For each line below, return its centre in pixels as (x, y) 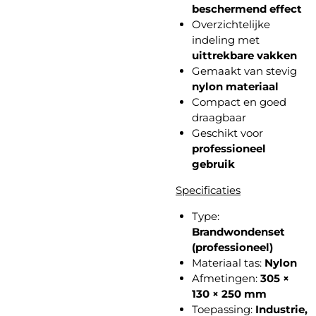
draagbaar (219, 117)
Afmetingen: (226, 278)
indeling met (225, 39)
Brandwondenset (238, 231)
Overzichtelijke (231, 24)
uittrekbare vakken (244, 55)
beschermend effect (247, 8)
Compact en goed (239, 102)
